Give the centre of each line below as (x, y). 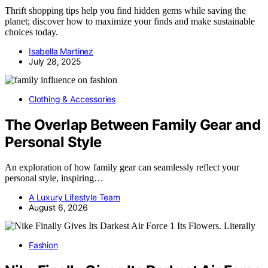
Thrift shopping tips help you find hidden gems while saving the (125, 10)
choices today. (31, 32)
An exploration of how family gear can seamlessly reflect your (122, 167)
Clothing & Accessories (72, 99)
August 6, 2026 (58, 208)
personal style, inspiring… (54, 178)
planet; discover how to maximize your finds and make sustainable (130, 21)
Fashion (43, 245)
